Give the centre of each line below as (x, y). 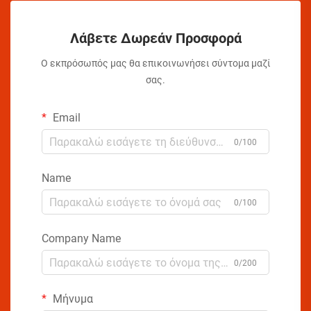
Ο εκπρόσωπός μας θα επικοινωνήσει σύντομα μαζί (155, 63)
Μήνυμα (72, 299)
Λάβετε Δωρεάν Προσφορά (155, 38)
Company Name (81, 238)
